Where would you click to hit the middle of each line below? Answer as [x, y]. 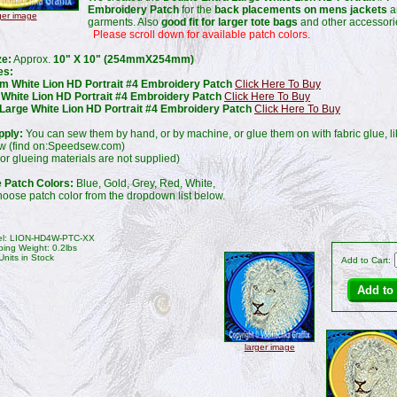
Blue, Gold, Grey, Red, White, [144, 183]
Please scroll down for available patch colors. [202, 34]
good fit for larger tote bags [230, 22]
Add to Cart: [367, 260]
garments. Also [125, 22]
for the [197, 9]
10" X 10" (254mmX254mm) [124, 59]
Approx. [32, 59]
